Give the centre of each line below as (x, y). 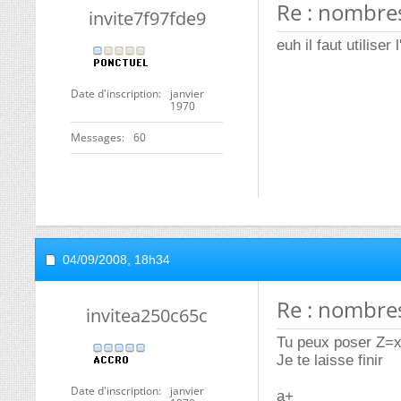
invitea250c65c (147, 316)
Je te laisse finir (330, 360)
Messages (96, 137)
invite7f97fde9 (147, 18)
